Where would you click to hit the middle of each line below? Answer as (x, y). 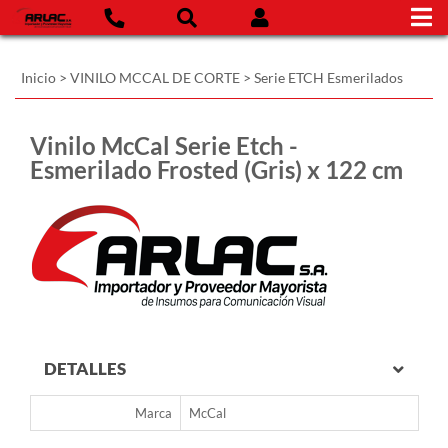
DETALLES (85, 368)
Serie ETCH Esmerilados (328, 77)
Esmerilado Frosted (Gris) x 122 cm (216, 169)
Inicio (38, 77)
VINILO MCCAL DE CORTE (155, 77)
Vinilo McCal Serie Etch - (164, 145)
